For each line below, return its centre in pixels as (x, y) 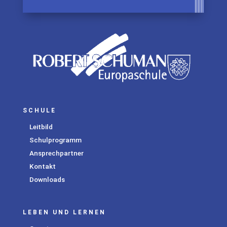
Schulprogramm (56, 140)
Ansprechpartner (57, 153)
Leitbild (41, 126)
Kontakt (43, 166)
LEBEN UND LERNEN (64, 213)
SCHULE (39, 110)
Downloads (47, 179)
